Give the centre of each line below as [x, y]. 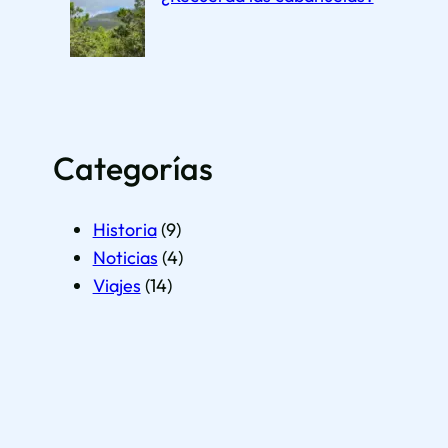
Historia [124, 229]
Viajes [116, 285]
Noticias [125, 257]
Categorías [132, 167]
